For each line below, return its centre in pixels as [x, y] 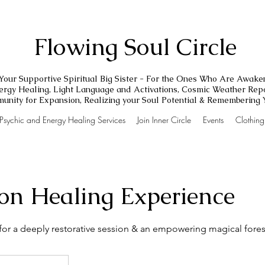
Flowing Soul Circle [135, 47]
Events [213, 120]
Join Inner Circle [164, 120]
